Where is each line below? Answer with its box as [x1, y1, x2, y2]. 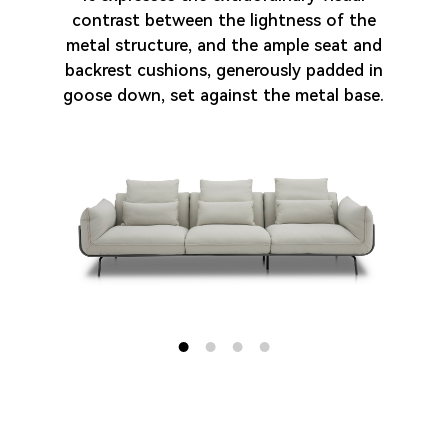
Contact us [29, 66, 134, 91]
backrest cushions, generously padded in [64, 60, 383, 81]
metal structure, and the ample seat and [65, 35, 382, 56]
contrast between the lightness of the [71, 10, 376, 31]
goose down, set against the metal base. [63, 85, 385, 106]
